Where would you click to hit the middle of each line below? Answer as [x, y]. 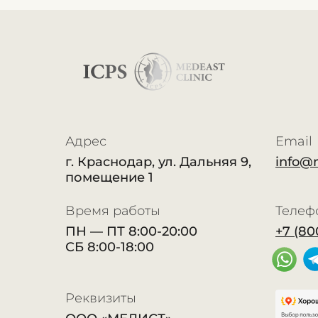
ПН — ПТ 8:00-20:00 [131, 231]
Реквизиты [101, 298]
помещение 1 [109, 177]
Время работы [113, 210]
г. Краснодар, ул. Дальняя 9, [158, 161]
